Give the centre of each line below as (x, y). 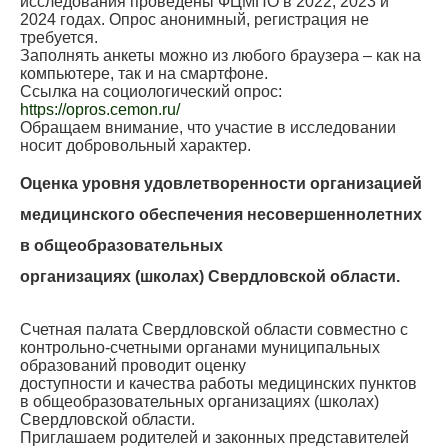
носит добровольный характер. (135, 146)
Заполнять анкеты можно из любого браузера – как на (220, 56)
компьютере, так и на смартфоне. (144, 74)
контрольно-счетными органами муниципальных (200, 348)
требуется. (59, 38)
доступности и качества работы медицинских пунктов (218, 384)
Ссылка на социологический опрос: (151, 92)
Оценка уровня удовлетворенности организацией (221, 184)
